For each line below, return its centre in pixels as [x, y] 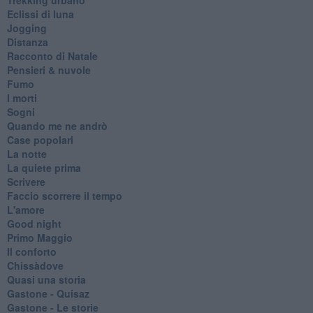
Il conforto [31, 251]
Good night [34, 223]
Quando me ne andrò [57, 125]
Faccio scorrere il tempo [64, 195]
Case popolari [40, 139]
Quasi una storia [46, 279]
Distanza [27, 42]
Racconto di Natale [52, 56]
